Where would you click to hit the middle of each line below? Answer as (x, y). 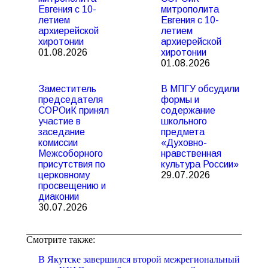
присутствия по (72, 164)
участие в (60, 121)
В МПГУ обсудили (200, 89)
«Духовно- (184, 143)
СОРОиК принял (74, 110)
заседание (62, 132)
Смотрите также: (61, 240)
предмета (183, 132)
